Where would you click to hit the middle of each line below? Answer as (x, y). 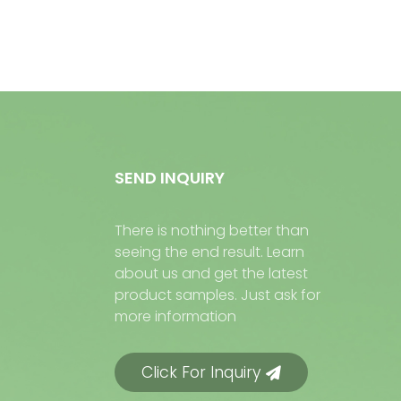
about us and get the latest (211, 273)
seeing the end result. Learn (209, 252)
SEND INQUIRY (170, 178)
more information (175, 316)
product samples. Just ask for (218, 295)
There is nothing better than (212, 230)
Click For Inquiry (201, 372)
